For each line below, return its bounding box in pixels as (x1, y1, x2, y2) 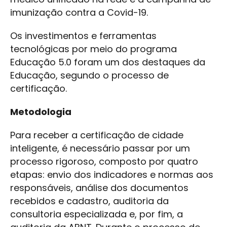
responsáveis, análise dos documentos (10, 181, 188, 195)
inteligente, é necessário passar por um (10, 142, 190, 155)
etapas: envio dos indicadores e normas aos (10, 168, 213, 181)
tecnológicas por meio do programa (10, 43, 177, 56)
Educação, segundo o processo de (10, 69, 169, 82)
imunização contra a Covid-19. (10, 6, 148, 19)
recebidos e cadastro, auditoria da (10, 195, 169, 208)
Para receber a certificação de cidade (10, 129, 183, 142)
